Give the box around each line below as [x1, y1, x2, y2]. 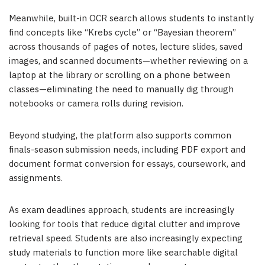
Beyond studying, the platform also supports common [9, 128, 231, 144]
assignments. [9, 171, 63, 186]
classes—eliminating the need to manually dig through [9, 82, 234, 98]
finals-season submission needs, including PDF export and [9, 143, 245, 158]
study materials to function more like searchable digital [9, 245, 238, 261]
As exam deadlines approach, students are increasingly [9, 203, 234, 218]
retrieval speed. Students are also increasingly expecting [9, 231, 243, 247]
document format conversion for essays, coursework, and [9, 157, 245, 172]
